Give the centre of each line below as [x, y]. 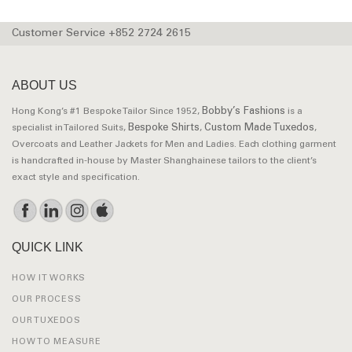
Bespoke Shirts [164, 128]
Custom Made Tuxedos [259, 128]
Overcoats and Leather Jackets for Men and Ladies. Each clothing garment [174, 145]
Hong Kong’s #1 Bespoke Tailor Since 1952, [107, 112]
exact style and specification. [76, 178]
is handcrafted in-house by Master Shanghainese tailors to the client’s [164, 161]
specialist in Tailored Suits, [70, 128]
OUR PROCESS [47, 299]
